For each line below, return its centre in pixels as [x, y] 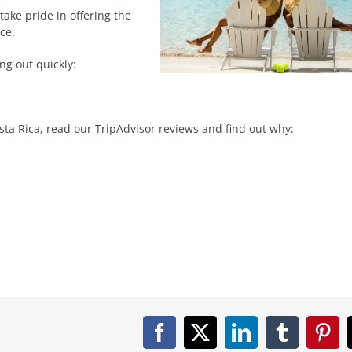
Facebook [195, 341]
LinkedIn [275, 341]
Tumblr [309, 341]
